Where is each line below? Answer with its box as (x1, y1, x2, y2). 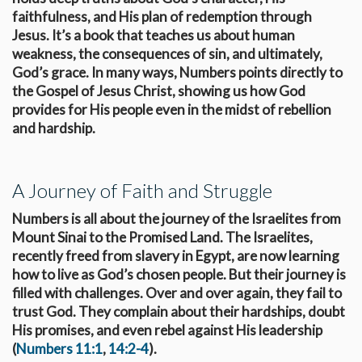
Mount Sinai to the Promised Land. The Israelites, (12, 228, 313, 246)
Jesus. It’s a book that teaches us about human (12, 26, 295, 44)
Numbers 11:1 (16, 339, 103, 357)
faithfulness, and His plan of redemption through (12, 7, 312, 25)
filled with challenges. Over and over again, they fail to (12, 284, 342, 301)
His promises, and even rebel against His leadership (12, 321, 322, 339)
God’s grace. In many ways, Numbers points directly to (12, 63, 343, 81)
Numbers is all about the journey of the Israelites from (12, 209, 341, 227)
